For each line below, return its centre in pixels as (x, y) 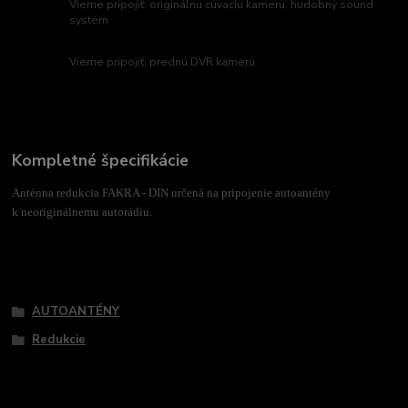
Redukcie (58, 340)
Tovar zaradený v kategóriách (125, 279)
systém (89, 20)
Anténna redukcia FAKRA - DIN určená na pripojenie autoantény (172, 192)
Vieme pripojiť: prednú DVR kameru (163, 62)
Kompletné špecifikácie (101, 160)
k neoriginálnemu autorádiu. (82, 211)
